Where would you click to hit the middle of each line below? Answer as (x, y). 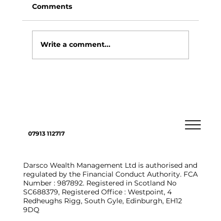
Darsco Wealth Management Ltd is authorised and (110, 166)
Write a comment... (75, 45)
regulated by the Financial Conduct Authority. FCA (110, 174)
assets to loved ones (96, 92)
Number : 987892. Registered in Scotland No (100, 183)
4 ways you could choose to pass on (132, 81)
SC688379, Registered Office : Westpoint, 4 (97, 192)
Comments (52, 6)
